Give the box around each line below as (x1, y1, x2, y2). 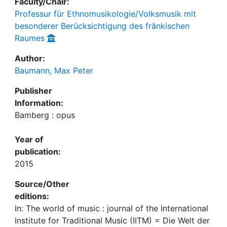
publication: (15, 146, 61, 157)
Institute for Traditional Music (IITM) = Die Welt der (15, 215, 210, 225)
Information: (15, 98, 63, 108)
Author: (15, 53, 45, 63)
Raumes (15, 33, 45, 43)
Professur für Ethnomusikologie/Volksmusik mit (15, 9, 196, 19)
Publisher (15, 86, 52, 96)
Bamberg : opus (15, 110, 75, 120)
